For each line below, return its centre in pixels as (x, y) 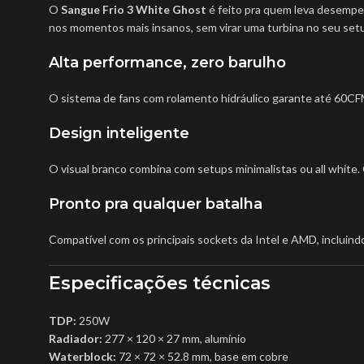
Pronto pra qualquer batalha (156, 204)
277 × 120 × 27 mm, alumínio (174, 338)
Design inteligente (119, 133)
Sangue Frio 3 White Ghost (134, 9)
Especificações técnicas (160, 283)
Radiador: (76, 338)
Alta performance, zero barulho (167, 62)
